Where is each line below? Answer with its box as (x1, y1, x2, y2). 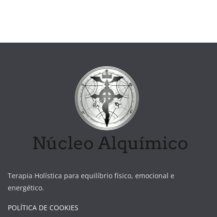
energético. (8, 183, 44, 193)
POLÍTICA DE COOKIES (8, 203, 78, 213)
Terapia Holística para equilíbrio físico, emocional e (8, 171, 174, 181)
